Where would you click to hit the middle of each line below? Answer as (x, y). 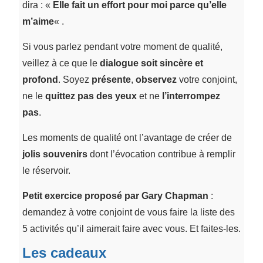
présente (111, 79)
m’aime (38, 21)
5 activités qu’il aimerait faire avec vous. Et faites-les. (131, 228)
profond (40, 79)
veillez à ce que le (61, 63)
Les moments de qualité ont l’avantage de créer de (127, 137)
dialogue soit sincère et (151, 63)
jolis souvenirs (55, 154)
